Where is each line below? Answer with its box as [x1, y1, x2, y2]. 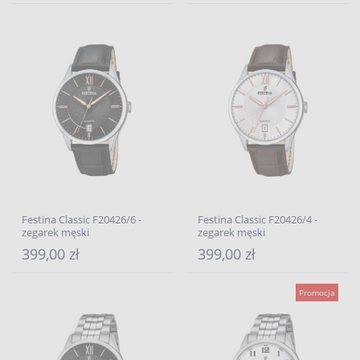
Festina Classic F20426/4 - [198, 212, 317, 227]
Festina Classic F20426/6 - [22, 212, 141, 227]
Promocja [299, 287, 335, 298]
